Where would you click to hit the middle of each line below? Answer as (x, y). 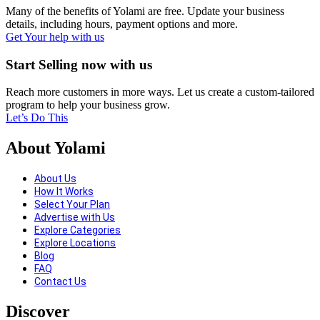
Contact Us (60, 282)
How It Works (64, 192)
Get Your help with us (55, 36)
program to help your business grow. (88, 105)
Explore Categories (77, 230)
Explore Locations (75, 243)
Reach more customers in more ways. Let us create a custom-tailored (160, 92)
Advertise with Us (75, 217)
